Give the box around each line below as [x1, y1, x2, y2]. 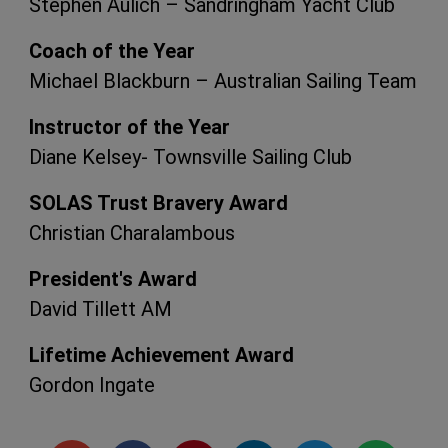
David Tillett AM [29, 297, 172, 322]
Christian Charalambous [29, 221, 235, 246]
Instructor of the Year [29, 115, 230, 140]
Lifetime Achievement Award [29, 343, 294, 368]
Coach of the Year [29, 39, 195, 64]
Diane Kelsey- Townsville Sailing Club [29, 145, 352, 170]
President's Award [29, 267, 197, 292]
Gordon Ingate [29, 373, 155, 398]
